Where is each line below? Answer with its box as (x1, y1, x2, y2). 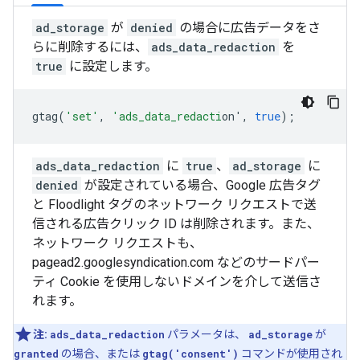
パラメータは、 (165, 328, 248, 341)
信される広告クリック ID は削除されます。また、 (32, 216, 320, 231)
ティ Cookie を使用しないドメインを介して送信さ (32, 274, 321, 289)
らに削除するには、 (32, 39, 148, 55)
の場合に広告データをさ (176, 20, 321, 35)
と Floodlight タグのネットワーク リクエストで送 (32, 197, 317, 212)
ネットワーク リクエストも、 (32, 235, 202, 251)
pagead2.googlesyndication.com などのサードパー (32, 255, 320, 270)
